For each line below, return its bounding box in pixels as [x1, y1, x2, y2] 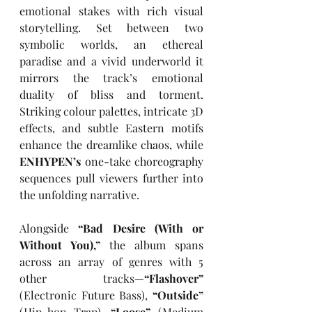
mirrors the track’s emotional [19, 70, 203, 86]
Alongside [19, 221, 79, 236]
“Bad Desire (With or [78, 221, 203, 236]
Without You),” [19, 237, 100, 253]
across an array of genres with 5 [19, 254, 203, 270]
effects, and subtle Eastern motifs [19, 120, 203, 136]
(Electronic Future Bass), [19, 288, 153, 303]
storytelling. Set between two [19, 20, 203, 36]
